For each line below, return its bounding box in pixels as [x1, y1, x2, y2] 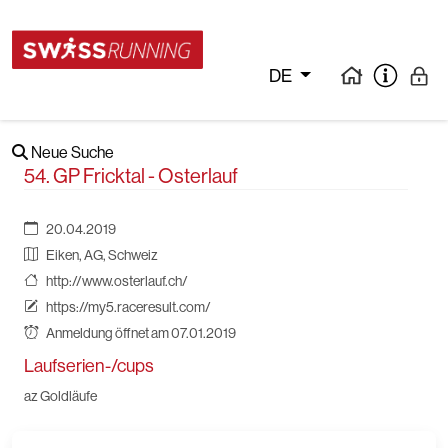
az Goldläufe [24, 388, 97, 404]
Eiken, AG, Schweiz [46, 247, 158, 263]
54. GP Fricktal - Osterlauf [24, 165, 238, 188]
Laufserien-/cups [24, 356, 154, 376]
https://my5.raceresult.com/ [46, 299, 211, 315]
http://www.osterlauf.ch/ [46, 273, 188, 289]
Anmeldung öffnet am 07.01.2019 [46, 325, 236, 341]
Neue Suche [28, 143, 114, 162]
